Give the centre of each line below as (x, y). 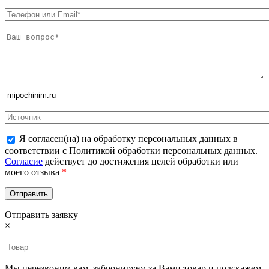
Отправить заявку (41, 215)
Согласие (24, 162)
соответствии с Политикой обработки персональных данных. (131, 151)
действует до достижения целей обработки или (141, 162)
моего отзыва (33, 172)
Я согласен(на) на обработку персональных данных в (128, 139)
